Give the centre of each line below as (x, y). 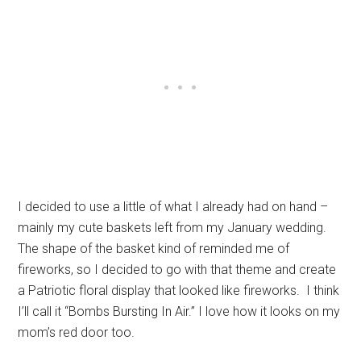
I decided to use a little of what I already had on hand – (173, 206)
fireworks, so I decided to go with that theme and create (177, 269)
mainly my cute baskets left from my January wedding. (172, 227)
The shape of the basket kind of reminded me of (154, 248)
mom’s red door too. (77, 332)
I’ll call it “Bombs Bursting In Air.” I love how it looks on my (179, 311)
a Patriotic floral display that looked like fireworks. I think (179, 290)
